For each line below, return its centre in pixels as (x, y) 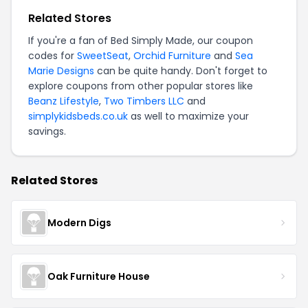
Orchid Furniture (172, 56)
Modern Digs (79, 222)
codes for (53, 56)
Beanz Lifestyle (64, 101)
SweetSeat (103, 56)
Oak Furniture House (99, 276)
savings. (47, 131)
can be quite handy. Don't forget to (181, 71)
